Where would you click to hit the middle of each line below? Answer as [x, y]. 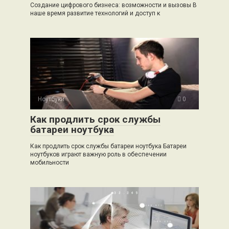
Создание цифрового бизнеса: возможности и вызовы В [113, 5]
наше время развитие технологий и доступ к [95, 13]
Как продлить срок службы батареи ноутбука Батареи [108, 146]
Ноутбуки [51, 99]
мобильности [50, 163]
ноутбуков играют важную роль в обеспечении [98, 154]
